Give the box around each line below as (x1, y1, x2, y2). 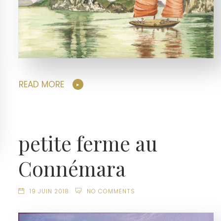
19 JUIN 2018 (30, 187, 70, 196)
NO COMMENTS (86, 187, 135, 196)
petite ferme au (18, 130, 158, 157)
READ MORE (19, 78, 65, 91)
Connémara (18, 155, 126, 182)
